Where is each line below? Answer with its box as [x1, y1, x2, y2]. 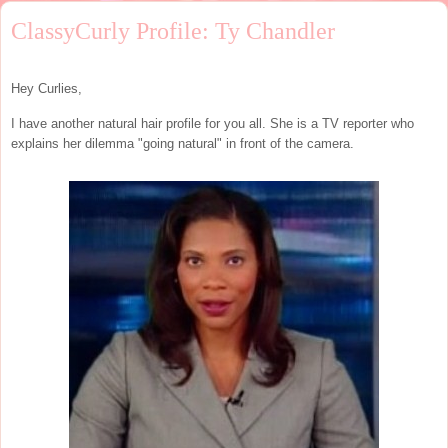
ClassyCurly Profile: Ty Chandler [11, 17, 335, 44]
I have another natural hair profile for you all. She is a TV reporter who [11, 115, 414, 131]
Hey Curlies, [11, 80, 82, 96]
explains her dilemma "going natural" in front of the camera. [11, 135, 354, 151]
